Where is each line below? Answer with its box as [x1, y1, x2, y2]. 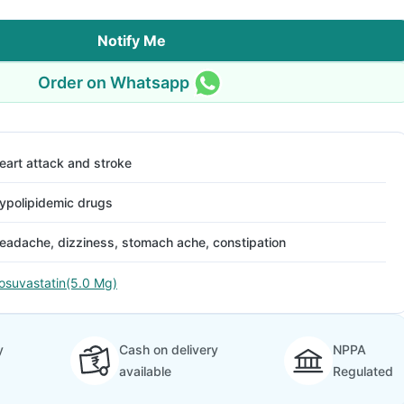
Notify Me [97, 32, 166, 50]
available [118, 363, 171, 379]
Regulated [333, 363, 393, 379]
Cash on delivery [118, 342, 218, 357]
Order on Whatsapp [38, 72, 189, 92]
